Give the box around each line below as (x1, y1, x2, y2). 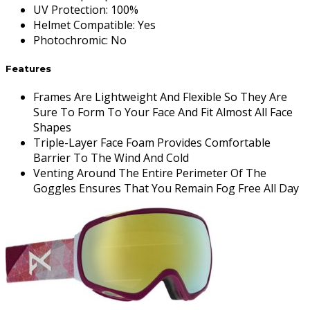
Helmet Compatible (33, 17, 133, 33)
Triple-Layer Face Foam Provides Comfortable (33, 134, 271, 150)
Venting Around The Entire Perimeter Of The (33, 165, 266, 181)
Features (6, 62, 51, 74)
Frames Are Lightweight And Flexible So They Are (33, 89, 287, 104)
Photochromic (33, 32, 106, 48)
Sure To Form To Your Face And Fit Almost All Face (33, 104, 293, 120)
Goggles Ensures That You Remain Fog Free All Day (33, 180, 299, 196)
